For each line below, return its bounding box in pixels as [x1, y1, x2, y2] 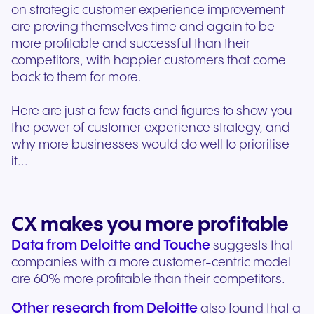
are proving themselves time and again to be [11, 20, 275, 34]
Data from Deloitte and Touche [11, 238, 210, 254]
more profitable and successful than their [11, 37, 250, 51]
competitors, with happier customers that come [11, 54, 286, 68]
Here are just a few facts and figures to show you [11, 104, 292, 118]
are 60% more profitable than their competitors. [11, 273, 285, 287]
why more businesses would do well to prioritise [11, 138, 289, 152]
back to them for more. [11, 71, 142, 85]
